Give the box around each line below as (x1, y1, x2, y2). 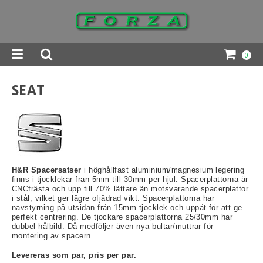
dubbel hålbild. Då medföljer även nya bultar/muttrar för (12, 221, 214, 231)
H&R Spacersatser (12, 165, 82, 174)
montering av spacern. (12, 231, 94, 240)
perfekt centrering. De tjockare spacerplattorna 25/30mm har (12, 212, 233, 221)
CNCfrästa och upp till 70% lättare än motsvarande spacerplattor (12, 184, 249, 193)
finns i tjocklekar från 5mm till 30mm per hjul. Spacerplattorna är (12, 174, 248, 184)
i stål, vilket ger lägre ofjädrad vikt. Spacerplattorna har (12, 193, 215, 203)
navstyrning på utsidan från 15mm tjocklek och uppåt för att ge (12, 203, 242, 212)
